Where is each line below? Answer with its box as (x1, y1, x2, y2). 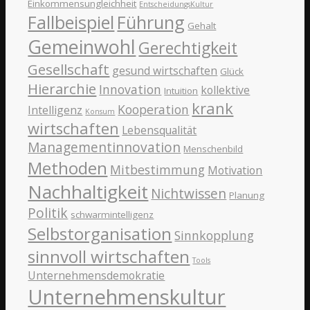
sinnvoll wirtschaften (28, 245, 190, 268)
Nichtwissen (151, 185, 227, 203)
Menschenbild (183, 143, 244, 156)
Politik (28, 204, 69, 223)
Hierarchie (28, 79, 97, 99)
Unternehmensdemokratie (28, 268, 165, 284)
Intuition (164, 84, 199, 98)
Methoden (28, 156, 108, 180)
